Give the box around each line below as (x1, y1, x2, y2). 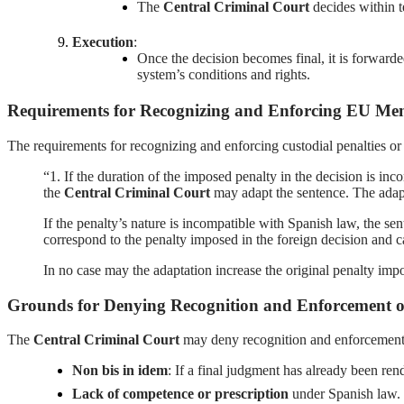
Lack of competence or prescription (72, 386, 289, 402)
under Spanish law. (289, 386, 400, 402)
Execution (72, 33, 133, 50)
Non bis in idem (72, 363, 168, 379)
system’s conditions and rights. (137, 66, 310, 82)
